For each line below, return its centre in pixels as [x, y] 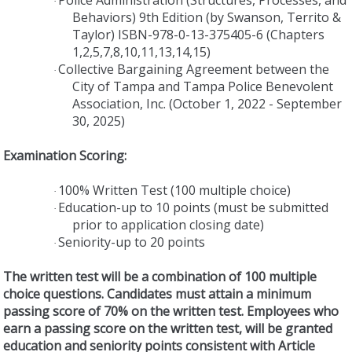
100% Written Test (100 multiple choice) [174, 190]
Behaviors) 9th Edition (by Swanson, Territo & [207, 17]
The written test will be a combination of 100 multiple [160, 276]
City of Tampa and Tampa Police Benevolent [203, 86]
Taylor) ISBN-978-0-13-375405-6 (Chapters [198, 34]
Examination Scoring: [65, 155]
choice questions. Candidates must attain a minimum [157, 293]
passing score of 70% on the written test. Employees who [171, 311]
